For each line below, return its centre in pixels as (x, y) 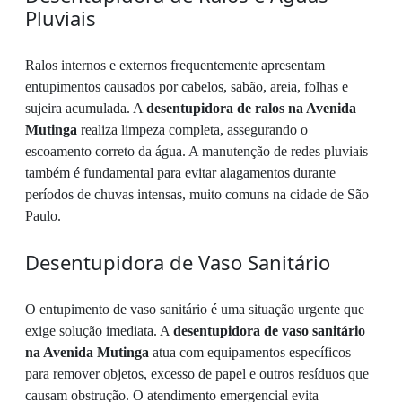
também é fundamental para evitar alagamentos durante (180, 173)
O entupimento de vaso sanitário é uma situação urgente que (195, 310)
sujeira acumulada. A (86, 109)
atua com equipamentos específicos (250, 353)
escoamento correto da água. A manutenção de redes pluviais (197, 152)
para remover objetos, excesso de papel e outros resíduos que (197, 374)
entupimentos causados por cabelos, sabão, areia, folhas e (187, 87)
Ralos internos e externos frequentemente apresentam (175, 66)
